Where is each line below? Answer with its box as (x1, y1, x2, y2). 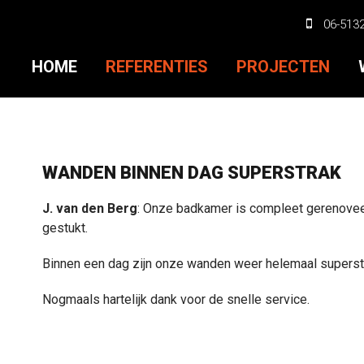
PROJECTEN (236, 57, 330, 76)
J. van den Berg (42, 201, 138, 216)
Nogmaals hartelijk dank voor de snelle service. (42, 292, 310, 307)
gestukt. (42, 220, 89, 236)
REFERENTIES (106, 57, 208, 76)
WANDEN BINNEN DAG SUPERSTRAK (42, 162, 342, 183)
